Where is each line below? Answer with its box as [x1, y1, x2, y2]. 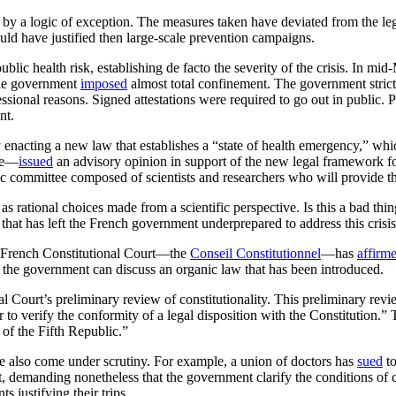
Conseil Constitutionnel [190, 245, 321, 261]
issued [19, 153, 53, 169]
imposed [80, 75, 127, 91]
